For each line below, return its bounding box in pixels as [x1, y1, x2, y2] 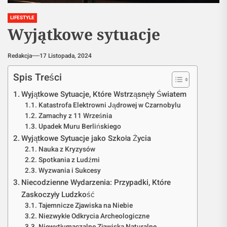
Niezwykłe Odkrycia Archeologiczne [38, 211, 149, 221]
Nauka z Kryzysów [38, 144, 95, 155]
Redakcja [8, 51, 32, 60]
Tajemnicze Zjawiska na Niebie [38, 201, 133, 211]
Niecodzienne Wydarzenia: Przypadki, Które [21, 177, 171, 188]
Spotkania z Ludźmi [38, 155, 100, 165]
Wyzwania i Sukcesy [38, 166, 101, 176]
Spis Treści [13, 70, 62, 85]
